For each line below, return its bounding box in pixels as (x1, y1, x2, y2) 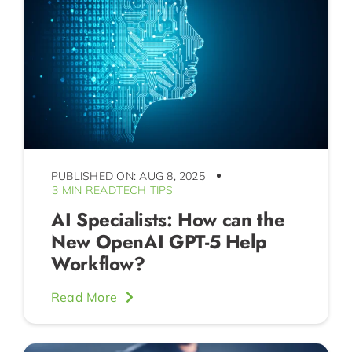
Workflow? (50, 249, 145, 277)
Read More (50, 288, 118, 305)
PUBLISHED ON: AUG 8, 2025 (50, 168, 205, 183)
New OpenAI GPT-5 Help (50, 227, 267, 255)
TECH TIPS (116, 182, 174, 197)
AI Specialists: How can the (50, 205, 285, 233)
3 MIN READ (52, 182, 116, 197)
